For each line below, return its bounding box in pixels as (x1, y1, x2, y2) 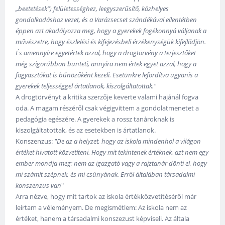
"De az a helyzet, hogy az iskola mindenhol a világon (54, 136, 201, 146)
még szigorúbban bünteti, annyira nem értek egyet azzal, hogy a (16, 59, 197, 68)
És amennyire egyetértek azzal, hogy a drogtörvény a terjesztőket (16, 48, 196, 57)
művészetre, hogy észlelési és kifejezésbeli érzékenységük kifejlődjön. (16, 37, 206, 46)
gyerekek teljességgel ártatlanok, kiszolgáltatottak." (16, 81, 157, 90)
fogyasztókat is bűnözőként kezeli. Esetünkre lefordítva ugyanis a (16, 70, 198, 79)
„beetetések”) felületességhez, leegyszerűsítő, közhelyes (16, 4, 169, 13)
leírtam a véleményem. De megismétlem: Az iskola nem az (16, 202, 187, 212)
